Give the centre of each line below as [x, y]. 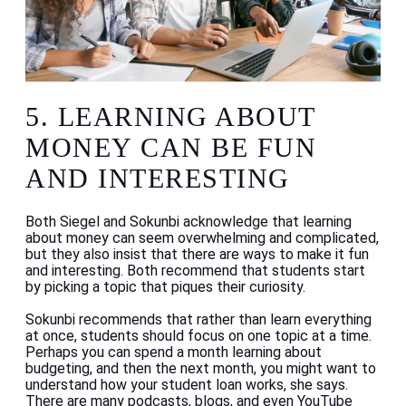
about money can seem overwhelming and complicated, [202, 238]
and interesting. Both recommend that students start [195, 271]
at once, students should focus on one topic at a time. [198, 336]
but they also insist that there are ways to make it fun [197, 255]
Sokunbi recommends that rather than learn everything [198, 320]
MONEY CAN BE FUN [171, 147]
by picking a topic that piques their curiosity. [165, 287]
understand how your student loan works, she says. [187, 385]
